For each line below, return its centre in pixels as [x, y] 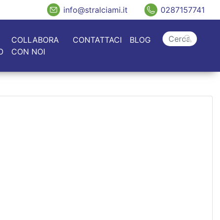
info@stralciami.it [96, 10]
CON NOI [28, 52]
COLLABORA [35, 40]
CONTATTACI [97, 40]
